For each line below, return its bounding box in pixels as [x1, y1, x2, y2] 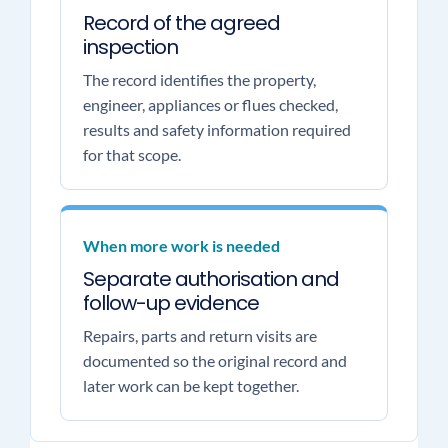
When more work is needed [82, 236, 280, 255]
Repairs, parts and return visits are [82, 326, 317, 345]
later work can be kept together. [82, 376, 299, 395]
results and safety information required [82, 120, 351, 139]
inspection [82, 33, 178, 61]
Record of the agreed [82, 9, 280, 37]
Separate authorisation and [82, 265, 339, 293]
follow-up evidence [82, 289, 259, 317]
